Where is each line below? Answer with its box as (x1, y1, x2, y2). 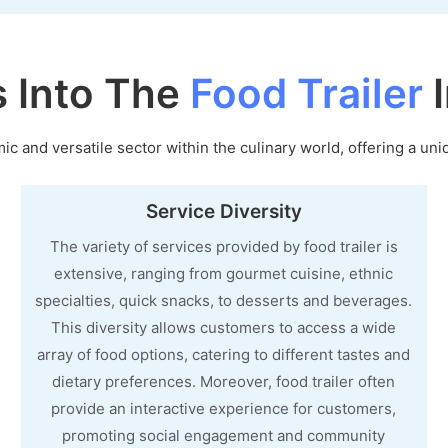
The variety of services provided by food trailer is (49, 236, 398, 256)
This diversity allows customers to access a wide (51, 317, 397, 337)
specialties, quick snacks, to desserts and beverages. (35, 290, 413, 310)
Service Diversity (145, 200, 302, 224)
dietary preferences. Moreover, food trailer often (52, 371, 396, 391)
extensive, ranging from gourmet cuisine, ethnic (54, 263, 394, 283)
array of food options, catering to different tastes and (37, 344, 411, 364)
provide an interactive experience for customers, (51, 398, 397, 418)
